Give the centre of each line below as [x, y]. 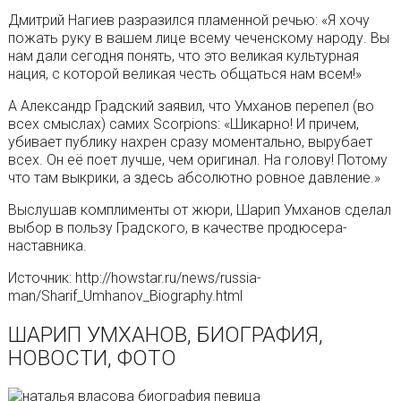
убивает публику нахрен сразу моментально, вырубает [190, 142]
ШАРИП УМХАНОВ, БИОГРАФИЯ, [165, 335]
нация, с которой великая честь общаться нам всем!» [184, 74]
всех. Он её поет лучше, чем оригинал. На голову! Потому [197, 160]
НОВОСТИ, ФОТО [92, 358]
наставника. [47, 246]
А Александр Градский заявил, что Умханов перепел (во [191, 107]
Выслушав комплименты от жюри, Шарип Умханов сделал [199, 210]
